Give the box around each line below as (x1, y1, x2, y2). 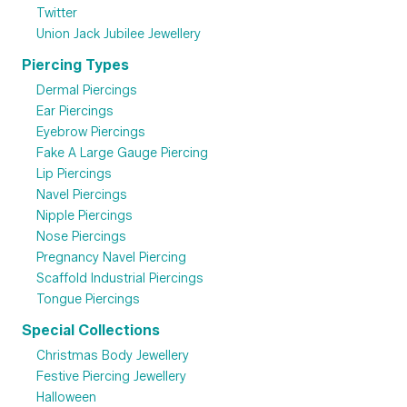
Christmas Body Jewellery (36, 348, 189, 364)
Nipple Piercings (36, 208, 133, 224)
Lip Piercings (36, 166, 112, 183)
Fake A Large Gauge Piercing (36, 145, 208, 162)
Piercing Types (22, 56, 129, 74)
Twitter (36, 5, 77, 22)
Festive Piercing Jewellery (36, 369, 186, 385)
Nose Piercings (36, 229, 126, 245)
